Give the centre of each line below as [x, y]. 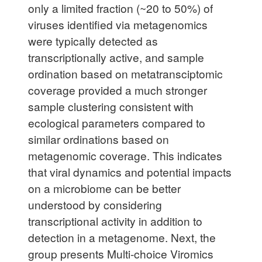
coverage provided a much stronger [118, 89]
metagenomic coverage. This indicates [125, 155]
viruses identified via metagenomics [118, 24]
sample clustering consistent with [111, 106]
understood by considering [95, 204]
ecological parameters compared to [117, 122]
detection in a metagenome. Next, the [122, 237]
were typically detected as [93, 40]
